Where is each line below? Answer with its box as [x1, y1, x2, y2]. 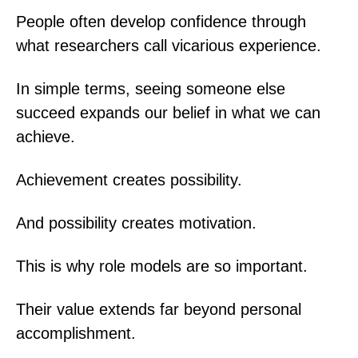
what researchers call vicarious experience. [16, 36, 321, 54]
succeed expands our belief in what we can [16, 103, 320, 121]
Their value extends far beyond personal [16, 300, 301, 318]
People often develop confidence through [16, 12, 306, 30]
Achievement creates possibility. [16, 170, 242, 189]
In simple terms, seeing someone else [16, 79, 285, 97]
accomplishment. [16, 324, 136, 342]
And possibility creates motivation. [16, 213, 257, 232]
